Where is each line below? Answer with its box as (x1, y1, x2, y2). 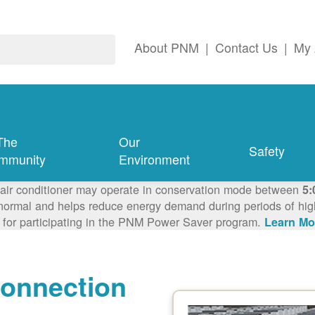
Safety (248, 141, 285, 160)
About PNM (134, 39, 199, 57)
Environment (119, 150, 191, 169)
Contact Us (215, 39, 278, 57)
